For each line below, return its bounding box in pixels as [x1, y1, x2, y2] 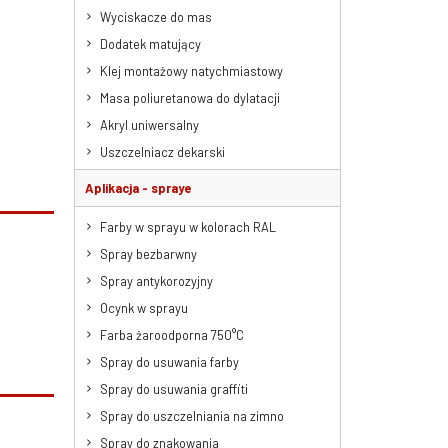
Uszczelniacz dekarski [99, 143, 225, 160]
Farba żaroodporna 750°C [99, 326, 244, 343]
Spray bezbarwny [99, 245, 197, 262]
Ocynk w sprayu [99, 299, 188, 316]
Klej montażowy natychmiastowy [99, 62, 283, 79]
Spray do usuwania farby [99, 353, 239, 370]
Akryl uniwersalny [99, 116, 199, 133]
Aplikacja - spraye [84, 179, 191, 196]
